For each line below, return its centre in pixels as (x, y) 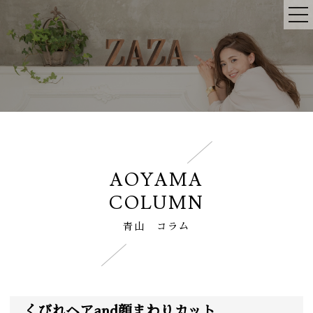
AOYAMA (156, 180)
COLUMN (156, 203)
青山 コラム (156, 227)
